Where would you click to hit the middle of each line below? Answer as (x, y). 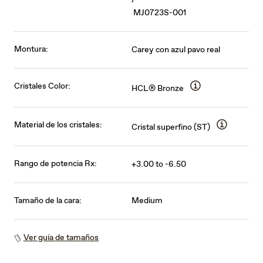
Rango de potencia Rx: (56, 164)
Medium (147, 201)
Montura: (31, 50)
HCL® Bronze (158, 89)
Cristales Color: (43, 87)
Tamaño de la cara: (48, 201)
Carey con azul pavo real (176, 50)
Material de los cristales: (58, 125)
